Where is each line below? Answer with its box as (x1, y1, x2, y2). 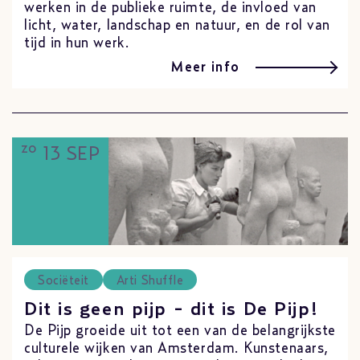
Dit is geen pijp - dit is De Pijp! (24, 300, 321, 320)
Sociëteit (38, 273, 89, 287)
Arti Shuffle (116, 273, 184, 287)
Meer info (171, 60, 239, 75)
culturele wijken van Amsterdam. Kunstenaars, (24, 341, 329, 356)
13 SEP (37, 144, 100, 164)
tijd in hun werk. (24, 36, 130, 51)
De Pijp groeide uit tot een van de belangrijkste (24, 323, 336, 338)
